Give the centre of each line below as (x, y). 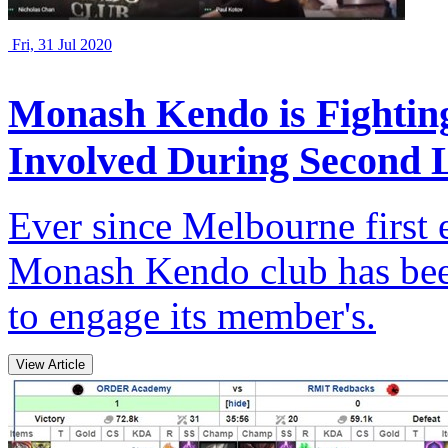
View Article (50, 364)
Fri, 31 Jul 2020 (60, 45)
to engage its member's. (192, 315)
